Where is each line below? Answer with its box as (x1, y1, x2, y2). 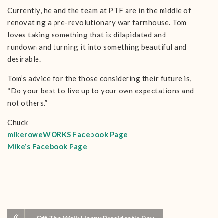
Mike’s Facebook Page (7, 142, 87, 151)
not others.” (7, 98, 47, 107)
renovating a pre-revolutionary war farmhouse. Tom (7, 18, 187, 27)
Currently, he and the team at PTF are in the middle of (7, 6, 191, 15)
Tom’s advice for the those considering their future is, (7, 74, 192, 83)
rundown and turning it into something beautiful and (7, 42, 187, 51)
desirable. (7, 54, 41, 63)
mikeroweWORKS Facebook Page (7, 130, 128, 139)
